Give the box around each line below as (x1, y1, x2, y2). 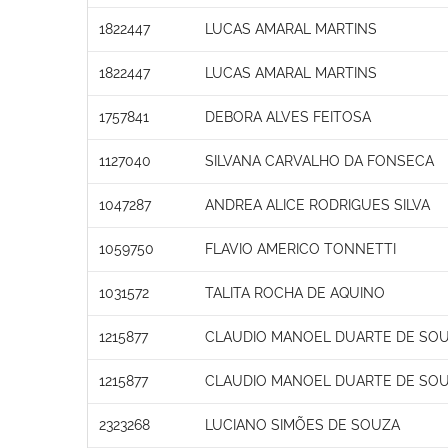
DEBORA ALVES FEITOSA (205, 108, 371, 125)
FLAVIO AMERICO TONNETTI (205, 240, 396, 257)
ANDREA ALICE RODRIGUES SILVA (205, 196, 430, 213)
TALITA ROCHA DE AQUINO (205, 284, 385, 301)
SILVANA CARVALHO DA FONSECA (205, 152, 434, 169)
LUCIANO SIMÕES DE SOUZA (205, 416, 400, 433)
